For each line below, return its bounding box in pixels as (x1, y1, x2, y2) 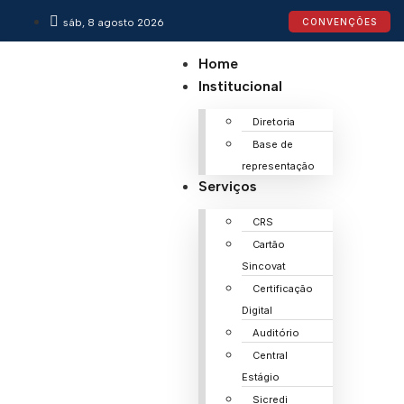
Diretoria (252, 115, 295, 128)
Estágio (241, 371, 280, 383)
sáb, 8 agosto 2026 (63, 16, 164, 29)
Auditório (252, 326, 299, 339)
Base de (252, 138, 293, 151)
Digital (241, 304, 272, 317)
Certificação (252, 282, 313, 295)
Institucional (197, 78, 282, 95)
